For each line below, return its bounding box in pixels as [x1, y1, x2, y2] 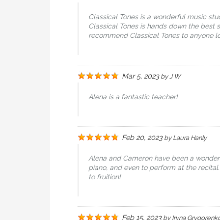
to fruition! [88, 173, 121, 181]
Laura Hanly [173, 134, 207, 141]
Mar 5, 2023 [122, 72, 159, 80]
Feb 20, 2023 [122, 133, 163, 141]
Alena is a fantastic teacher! [88, 93, 178, 101]
